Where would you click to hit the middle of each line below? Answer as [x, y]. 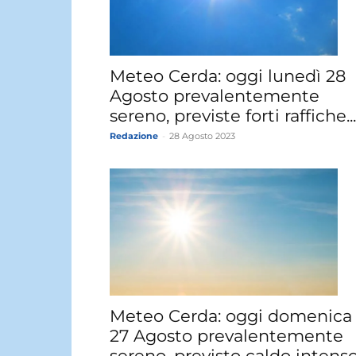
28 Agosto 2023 [202, 136]
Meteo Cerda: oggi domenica [231, 316]
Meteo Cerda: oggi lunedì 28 [228, 76]
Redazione [134, 136]
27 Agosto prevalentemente [226, 336]
